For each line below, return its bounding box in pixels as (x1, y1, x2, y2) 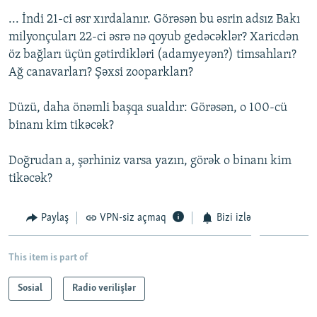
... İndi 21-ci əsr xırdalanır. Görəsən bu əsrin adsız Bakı (8, 13, 300, 27)
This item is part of (8, 252, 88, 263)
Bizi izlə (216, 212, 251, 224)
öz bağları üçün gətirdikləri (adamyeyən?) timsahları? (8, 48, 296, 62)
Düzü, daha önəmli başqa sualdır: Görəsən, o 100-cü (8, 101, 287, 115)
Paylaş (40, 212, 69, 224)
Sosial (18, 282, 42, 294)
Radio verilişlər (72, 282, 136, 294)
